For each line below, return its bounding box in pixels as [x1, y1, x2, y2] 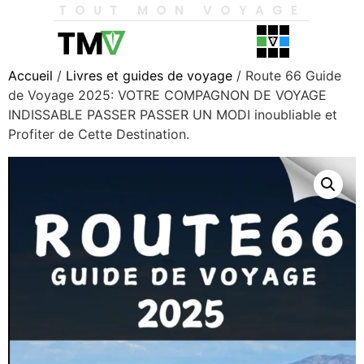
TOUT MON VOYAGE [58, 2, 305, 19]
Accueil [8, 67, 53, 84]
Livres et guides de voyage [66, 67, 232, 84]
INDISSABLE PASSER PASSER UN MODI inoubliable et [8, 106, 337, 123]
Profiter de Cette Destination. [8, 126, 189, 142]
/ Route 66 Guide [232, 67, 341, 84]
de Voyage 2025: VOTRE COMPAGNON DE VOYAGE [8, 87, 327, 103]
